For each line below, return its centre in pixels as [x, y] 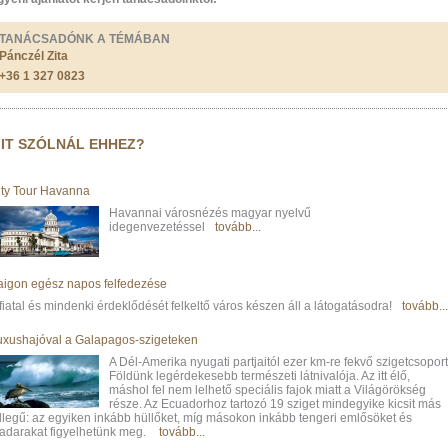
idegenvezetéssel [157, 227]
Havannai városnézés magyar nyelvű [210, 213]
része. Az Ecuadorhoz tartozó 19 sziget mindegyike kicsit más [275, 403]
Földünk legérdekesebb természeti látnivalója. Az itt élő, [259, 375]
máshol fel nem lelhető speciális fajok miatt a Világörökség [267, 389]
